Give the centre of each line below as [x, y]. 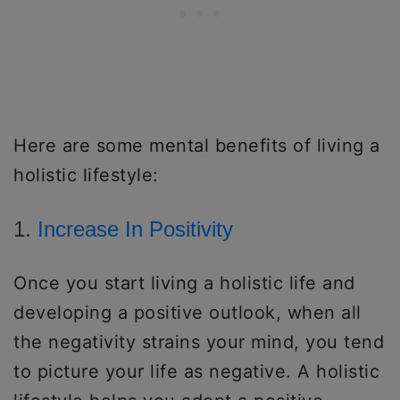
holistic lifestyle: [86, 175]
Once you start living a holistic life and [184, 283]
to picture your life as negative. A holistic [196, 371]
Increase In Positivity [135, 229]
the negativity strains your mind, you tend [199, 342]
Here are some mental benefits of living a [197, 145]
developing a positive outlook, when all [187, 312]
